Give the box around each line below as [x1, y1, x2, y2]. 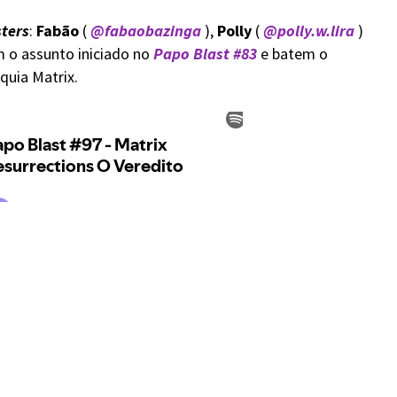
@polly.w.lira [262, 20, 354, 41]
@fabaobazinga [90, 20, 201, 41]
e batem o [256, 43, 328, 64]
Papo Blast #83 [152, 43, 257, 64]
